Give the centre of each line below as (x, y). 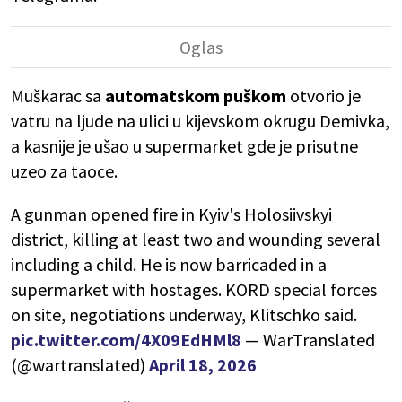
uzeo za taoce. (64, 171)
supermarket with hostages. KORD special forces (194, 290)
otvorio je (325, 96)
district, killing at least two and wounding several (196, 240)
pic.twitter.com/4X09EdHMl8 (126, 340)
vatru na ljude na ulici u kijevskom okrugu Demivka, (200, 121)
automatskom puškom (197, 96)
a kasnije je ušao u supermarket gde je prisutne (184, 146)
